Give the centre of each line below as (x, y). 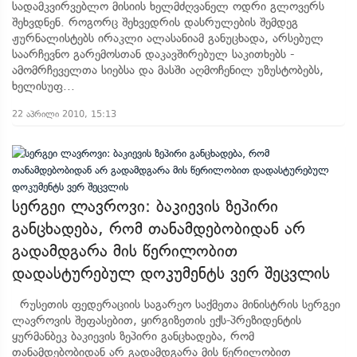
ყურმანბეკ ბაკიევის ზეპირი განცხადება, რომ (133, 336)
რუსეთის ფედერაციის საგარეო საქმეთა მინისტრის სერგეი (176, 304)
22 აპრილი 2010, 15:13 (64, 114)
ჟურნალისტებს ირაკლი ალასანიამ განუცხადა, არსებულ (168, 38)
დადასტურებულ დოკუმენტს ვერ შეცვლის (171, 273)
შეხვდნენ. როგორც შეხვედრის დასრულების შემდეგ (155, 22)
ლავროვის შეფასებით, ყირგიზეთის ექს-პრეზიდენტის (157, 320)
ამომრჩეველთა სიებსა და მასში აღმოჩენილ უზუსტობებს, (168, 70)
